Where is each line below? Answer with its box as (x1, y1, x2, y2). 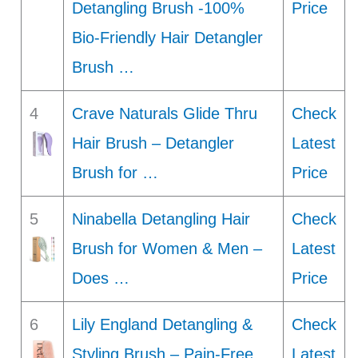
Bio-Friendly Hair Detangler (71, 28, 263, 46)
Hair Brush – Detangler (71, 133, 234, 152)
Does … (71, 268, 129, 287)
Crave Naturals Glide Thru (71, 104, 257, 122)
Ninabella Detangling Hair (71, 209, 250, 228)
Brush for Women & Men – (71, 239, 262, 257)
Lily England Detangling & (71, 315, 253, 333)
